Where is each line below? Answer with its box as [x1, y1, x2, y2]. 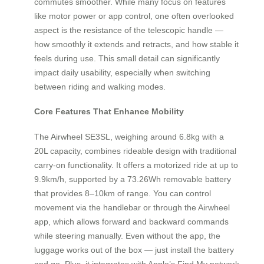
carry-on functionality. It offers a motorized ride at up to [34, 160, 238, 170]
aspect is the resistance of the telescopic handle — [34, 25, 223, 35]
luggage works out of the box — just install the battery [34, 245, 234, 255]
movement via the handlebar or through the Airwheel [34, 202, 230, 212]
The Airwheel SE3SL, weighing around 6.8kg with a [34, 131, 224, 141]
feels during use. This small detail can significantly [34, 53, 220, 63]
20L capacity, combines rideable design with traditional [34, 146, 236, 156]
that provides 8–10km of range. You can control [34, 188, 211, 198]
